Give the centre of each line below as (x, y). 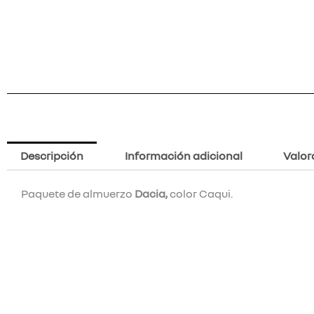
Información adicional (183, 156)
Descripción (52, 156)
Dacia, (151, 194)
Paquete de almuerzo (78, 194)
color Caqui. (200, 194)
